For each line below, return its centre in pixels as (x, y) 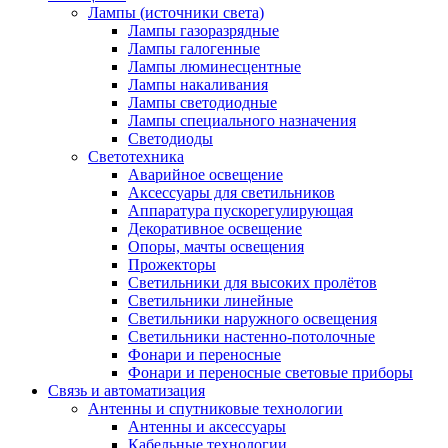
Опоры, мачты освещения (216, 246)
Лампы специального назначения (242, 120)
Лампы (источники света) (176, 12)
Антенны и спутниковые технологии (215, 408)
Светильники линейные (210, 300)
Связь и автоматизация (126, 390)
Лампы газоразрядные (203, 30)
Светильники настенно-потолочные (251, 336)
